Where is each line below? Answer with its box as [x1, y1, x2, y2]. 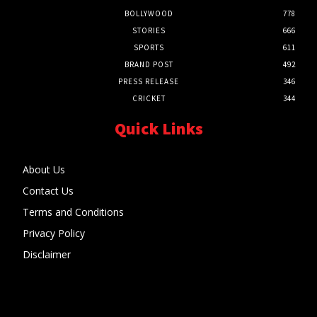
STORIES [132, 25, 166, 36]
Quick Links [114, 117, 203, 140]
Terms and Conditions [23, 205, 127, 219]
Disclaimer [23, 248, 71, 262]
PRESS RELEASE [118, 76, 179, 87]
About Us [23, 163, 65, 177]
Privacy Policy [23, 226, 85, 241]
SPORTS [133, 42, 164, 53]
